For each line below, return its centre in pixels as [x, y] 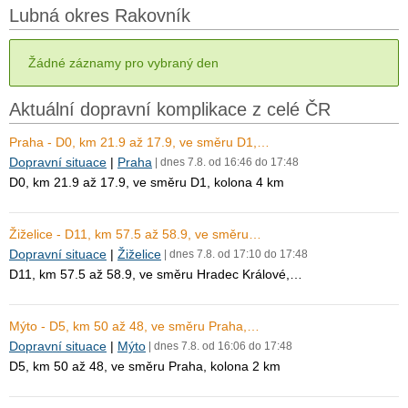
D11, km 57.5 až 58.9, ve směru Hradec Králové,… [156, 274]
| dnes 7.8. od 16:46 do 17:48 [225, 162]
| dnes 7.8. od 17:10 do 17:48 [235, 254]
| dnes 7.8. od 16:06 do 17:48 [219, 346]
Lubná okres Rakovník [100, 15]
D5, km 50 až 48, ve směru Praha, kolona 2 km [145, 366]
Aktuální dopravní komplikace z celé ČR [170, 109]
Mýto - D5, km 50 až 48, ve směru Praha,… [134, 326]
